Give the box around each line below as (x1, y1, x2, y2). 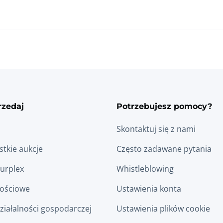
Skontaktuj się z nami (116, 123, 196, 134)
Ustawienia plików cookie (116, 203, 210, 214)
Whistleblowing (116, 163, 174, 174)
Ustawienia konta (116, 183, 181, 194)
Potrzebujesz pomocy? (116, 101, 212, 111)
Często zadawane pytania (116, 143, 212, 154)
